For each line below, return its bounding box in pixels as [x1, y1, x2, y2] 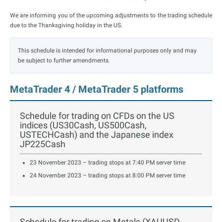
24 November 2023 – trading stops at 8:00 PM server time [30, 172, 185, 179]
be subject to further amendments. [18, 57, 110, 64]
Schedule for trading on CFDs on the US [20, 111, 174, 121]
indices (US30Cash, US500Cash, [20, 120, 147, 131]
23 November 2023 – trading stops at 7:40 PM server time [30, 159, 185, 166]
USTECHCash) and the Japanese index [20, 129, 173, 140]
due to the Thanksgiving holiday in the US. [10, 22, 122, 29]
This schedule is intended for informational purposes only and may [18, 47, 197, 55]
